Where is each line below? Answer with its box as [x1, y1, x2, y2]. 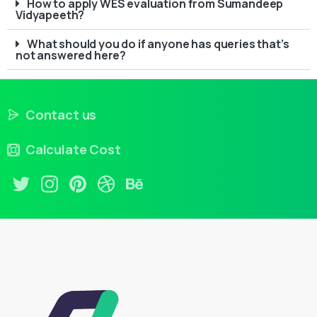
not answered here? [16, 47, 127, 63]
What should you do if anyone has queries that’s [27, 35, 289, 52]
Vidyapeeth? [16, 6, 85, 23]
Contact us [25, 105, 97, 123]
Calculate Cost [25, 141, 121, 158]
